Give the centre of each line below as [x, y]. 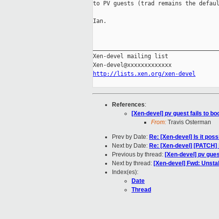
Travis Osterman [189, 122]
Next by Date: [131, 146]
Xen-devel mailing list [131, 56]
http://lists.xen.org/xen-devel [144, 74]
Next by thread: [133, 164]
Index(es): [125, 172]
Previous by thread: [138, 155]
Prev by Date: [131, 137]
